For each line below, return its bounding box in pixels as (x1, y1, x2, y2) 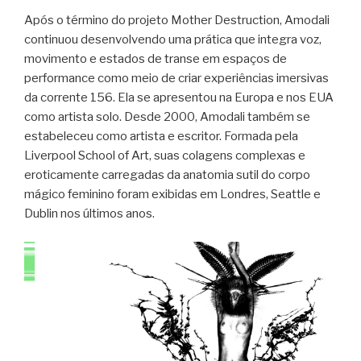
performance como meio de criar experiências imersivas (24, 71, 329, 86)
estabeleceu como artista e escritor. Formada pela (24, 129, 298, 144)
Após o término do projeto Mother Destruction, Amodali (24, 13, 330, 28)
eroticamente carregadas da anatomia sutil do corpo (24, 168, 310, 183)
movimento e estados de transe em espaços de (24, 52, 287, 67)
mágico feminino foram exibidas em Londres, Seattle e (24, 187, 321, 202)
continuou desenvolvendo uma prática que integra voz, (24, 32, 322, 48)
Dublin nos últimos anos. (24, 206, 155, 222)
